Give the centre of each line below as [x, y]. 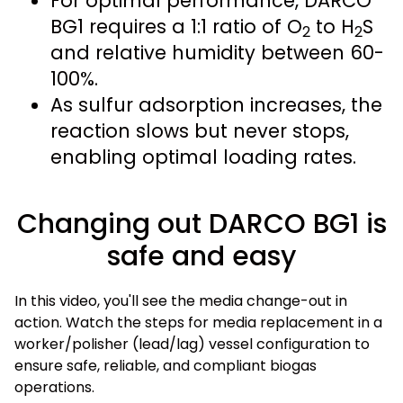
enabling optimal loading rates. [203, 157]
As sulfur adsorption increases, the [216, 104]
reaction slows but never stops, [200, 130]
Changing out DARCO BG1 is [201, 224]
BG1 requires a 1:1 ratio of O [176, 26]
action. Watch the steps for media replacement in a [198, 323]
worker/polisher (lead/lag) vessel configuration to [192, 345]
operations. [54, 388]
